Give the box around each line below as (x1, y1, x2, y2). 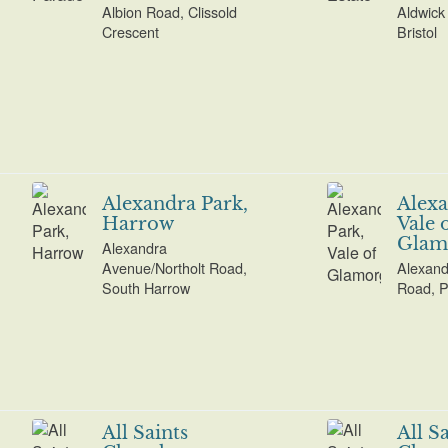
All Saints (101, 421, 188, 444)
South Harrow (101, 277, 190, 299)
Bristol (396, 21, 437, 43)
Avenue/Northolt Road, (101, 257, 247, 279)
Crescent (101, 21, 159, 43)
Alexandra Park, (101, 192, 248, 215)
